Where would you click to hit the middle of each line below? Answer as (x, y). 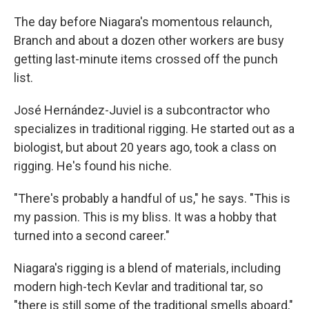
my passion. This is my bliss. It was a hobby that (145, 217)
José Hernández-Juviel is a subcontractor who (142, 110)
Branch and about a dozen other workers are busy (149, 41)
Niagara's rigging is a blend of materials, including (147, 268)
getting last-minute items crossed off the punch (146, 59)
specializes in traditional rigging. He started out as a (154, 129)
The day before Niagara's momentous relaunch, (143, 22)
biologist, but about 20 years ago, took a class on (145, 148)
